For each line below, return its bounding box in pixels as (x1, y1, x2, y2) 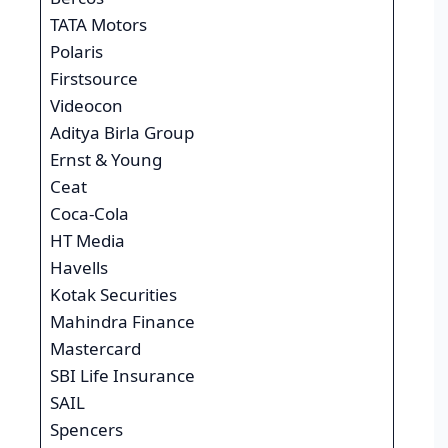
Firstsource (49, 67, 138, 91)
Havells (49, 256, 108, 280)
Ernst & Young (49, 148, 162, 172)
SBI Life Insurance (49, 364, 195, 388)
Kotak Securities (49, 283, 177, 307)
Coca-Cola (49, 202, 129, 226)
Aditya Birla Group (49, 121, 194, 145)
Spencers (49, 418, 123, 442)
